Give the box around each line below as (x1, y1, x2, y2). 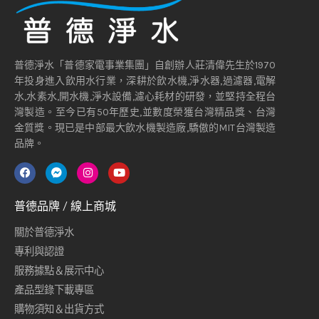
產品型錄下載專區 (14, 283, 95, 296)
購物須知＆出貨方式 (14, 303, 105, 315)
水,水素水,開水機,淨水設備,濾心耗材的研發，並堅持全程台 (14, 90, 276, 103)
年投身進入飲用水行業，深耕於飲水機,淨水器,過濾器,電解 (14, 74, 276, 87)
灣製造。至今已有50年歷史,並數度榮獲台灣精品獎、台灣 (14, 105, 276, 118)
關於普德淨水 (14, 226, 75, 239)
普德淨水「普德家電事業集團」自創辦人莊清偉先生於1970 (14, 58, 276, 71)
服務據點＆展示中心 (14, 264, 105, 277)
